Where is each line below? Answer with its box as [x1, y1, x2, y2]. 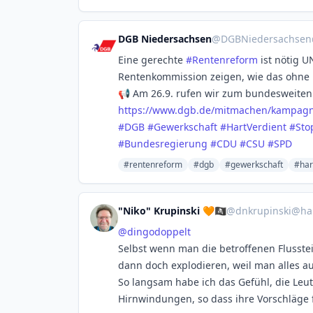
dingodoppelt [127, 225, 191, 238]
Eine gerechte [118, 53, 186, 66]
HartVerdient [226, 120, 286, 133]
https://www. [118, 103, 177, 117]
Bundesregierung [124, 137, 208, 150]
